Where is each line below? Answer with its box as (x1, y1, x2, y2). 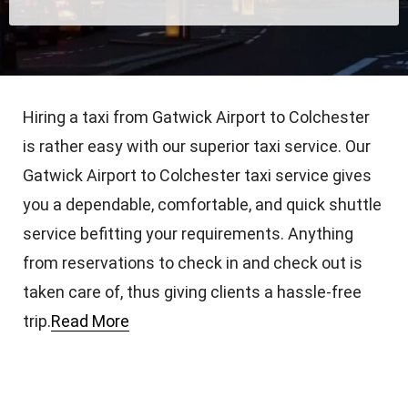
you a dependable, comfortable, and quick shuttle (23, 194, 382, 214)
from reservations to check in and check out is (23, 252, 362, 272)
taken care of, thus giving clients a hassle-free (23, 281, 362, 301)
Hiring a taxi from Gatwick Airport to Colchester (23, 107, 370, 127)
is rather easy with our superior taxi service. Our (23, 136, 371, 156)
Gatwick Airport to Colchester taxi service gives (23, 165, 372, 185)
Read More (51, 311, 129, 331)
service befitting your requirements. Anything (23, 223, 353, 243)
